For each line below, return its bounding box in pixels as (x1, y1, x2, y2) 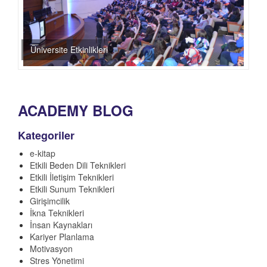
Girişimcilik (30, 194, 70, 207)
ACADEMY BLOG (18, 100, 133, 120)
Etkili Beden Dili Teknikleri (30, 159, 126, 171)
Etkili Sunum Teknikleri (30, 182, 114, 195)
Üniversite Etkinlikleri (30, 43, 108, 55)
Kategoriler (18, 127, 74, 143)
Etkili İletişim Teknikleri (30, 170, 114, 183)
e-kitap (30, 147, 55, 159)
